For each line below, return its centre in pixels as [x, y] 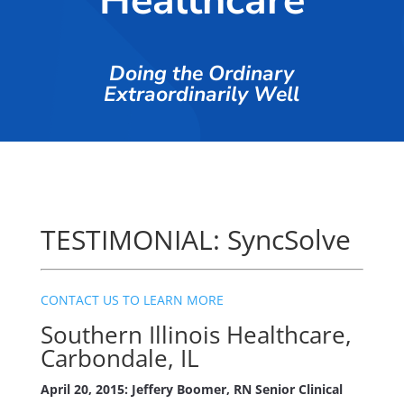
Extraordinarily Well [202, 94]
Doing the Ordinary [202, 73]
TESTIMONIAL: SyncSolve [195, 240]
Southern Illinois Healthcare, [196, 335]
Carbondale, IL [119, 358]
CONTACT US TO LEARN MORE [132, 300]
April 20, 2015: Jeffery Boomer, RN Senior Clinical [191, 390]
